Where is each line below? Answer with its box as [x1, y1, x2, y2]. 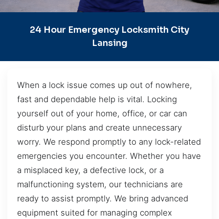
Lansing [91, 37, 128, 48]
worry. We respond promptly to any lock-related [17, 136, 201, 147]
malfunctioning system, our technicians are [17, 179, 183, 189]
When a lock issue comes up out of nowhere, [17, 80, 192, 90]
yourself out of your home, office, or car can [17, 108, 187, 118]
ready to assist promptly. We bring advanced [17, 193, 188, 203]
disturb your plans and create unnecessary [17, 122, 182, 132]
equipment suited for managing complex [17, 207, 172, 218]
